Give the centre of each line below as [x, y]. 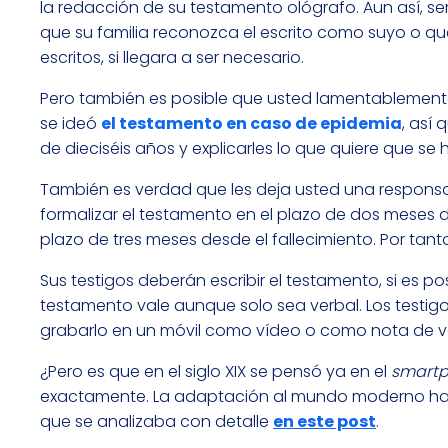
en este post [324, 422]
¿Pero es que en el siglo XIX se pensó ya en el [215, 372]
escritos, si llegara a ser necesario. [172, 58]
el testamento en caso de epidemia [251, 124]
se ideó [70, 124]
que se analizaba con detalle [156, 422]
